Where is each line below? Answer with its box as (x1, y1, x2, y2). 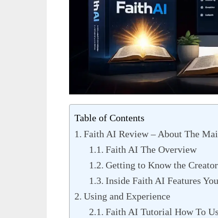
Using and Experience (84, 190, 170, 201)
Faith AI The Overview (106, 144, 197, 155)
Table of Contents (74, 112, 145, 123)
